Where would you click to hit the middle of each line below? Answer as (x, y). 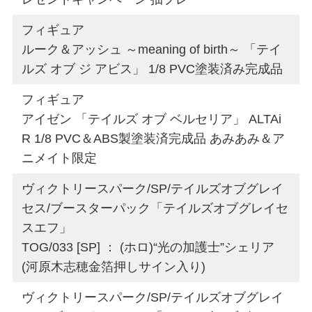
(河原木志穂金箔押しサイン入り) (114, 266)
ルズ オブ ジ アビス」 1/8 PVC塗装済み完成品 (153, 69)
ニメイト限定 (60, 158)
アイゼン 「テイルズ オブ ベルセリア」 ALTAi (152, 119)
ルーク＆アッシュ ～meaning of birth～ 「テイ (152, 49)
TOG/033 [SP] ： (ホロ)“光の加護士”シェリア (148, 247)
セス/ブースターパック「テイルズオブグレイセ (155, 208)
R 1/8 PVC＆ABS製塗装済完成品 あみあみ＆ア (154, 138)
